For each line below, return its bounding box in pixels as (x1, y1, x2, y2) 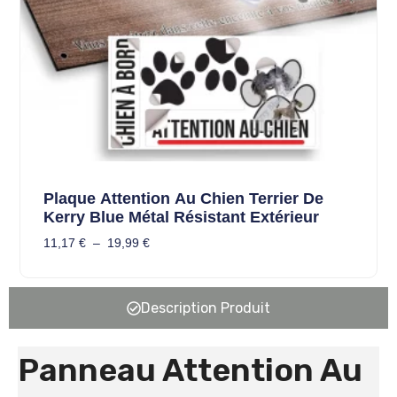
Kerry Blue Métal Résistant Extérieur (43, 208, 319, 227)
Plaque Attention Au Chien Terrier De (43, 190, 323, 208)
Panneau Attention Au (18, 351, 362, 390)
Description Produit (141, 300, 270, 317)
